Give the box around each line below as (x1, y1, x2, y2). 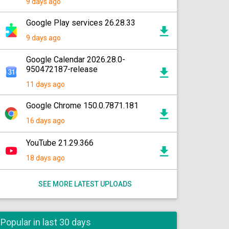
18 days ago (26, 154, 65, 162)
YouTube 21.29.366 (26, 138, 94, 148)
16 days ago (26, 117, 65, 125)
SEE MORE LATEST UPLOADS (38, 180, 132, 188)
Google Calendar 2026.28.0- (26, 55, 125, 64)
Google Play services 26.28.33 (26, 18, 135, 28)
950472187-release (26, 64, 98, 74)
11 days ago (26, 80, 65, 88)
